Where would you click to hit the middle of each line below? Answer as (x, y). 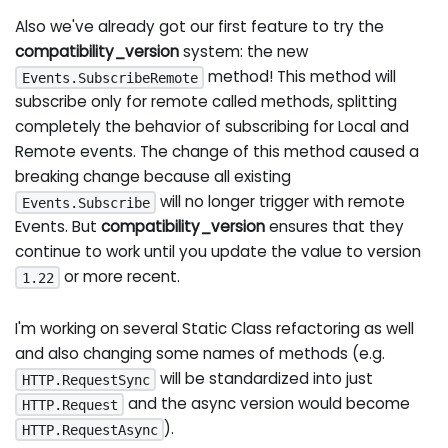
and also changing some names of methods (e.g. (200, 353)
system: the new (244, 51)
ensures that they (335, 226)
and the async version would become (267, 403)
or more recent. (120, 276)
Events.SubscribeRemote (109, 77)
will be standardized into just (265, 378)
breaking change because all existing (153, 176)
